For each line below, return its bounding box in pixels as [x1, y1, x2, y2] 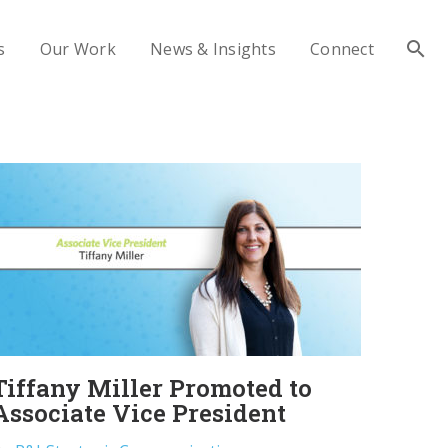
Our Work [39, 37, 116, 60]
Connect [310, 37, 374, 60]
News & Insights [150, 37, 276, 60]
